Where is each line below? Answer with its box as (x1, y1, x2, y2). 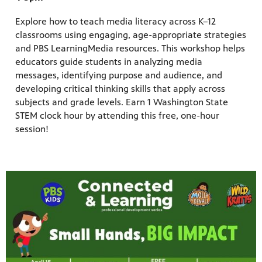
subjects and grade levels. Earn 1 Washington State (15, 96, 228, 108)
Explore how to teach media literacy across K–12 (15, 15, 216, 27)
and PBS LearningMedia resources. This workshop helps (15, 42, 245, 54)
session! (15, 123, 49, 135)
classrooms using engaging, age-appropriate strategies (15, 29, 246, 40)
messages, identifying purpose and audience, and (15, 69, 222, 81)
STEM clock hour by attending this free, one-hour (15, 109, 219, 121)
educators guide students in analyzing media (15, 56, 202, 67)
